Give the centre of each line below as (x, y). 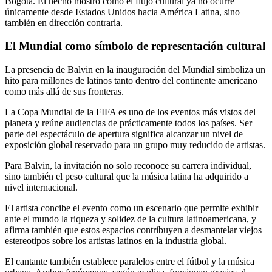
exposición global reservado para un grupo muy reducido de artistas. (135, 145)
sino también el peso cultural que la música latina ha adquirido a (127, 176)
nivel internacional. (41, 187)
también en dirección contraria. (64, 22)
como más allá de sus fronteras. (64, 91)
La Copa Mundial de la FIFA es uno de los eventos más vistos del (130, 112)
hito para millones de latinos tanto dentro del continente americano (131, 80)
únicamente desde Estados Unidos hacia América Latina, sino (122, 12)
